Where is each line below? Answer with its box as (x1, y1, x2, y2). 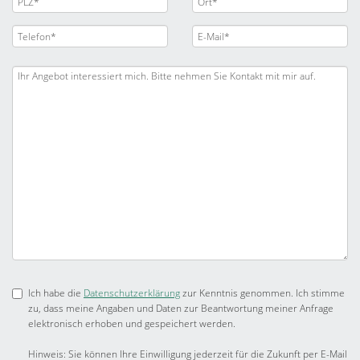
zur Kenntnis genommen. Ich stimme (180, 286, 345, 300)
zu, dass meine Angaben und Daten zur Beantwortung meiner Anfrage (28, 301, 333, 315)
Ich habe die (28, 286, 84, 300)
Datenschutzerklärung (84, 286, 180, 300)
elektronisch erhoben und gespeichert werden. (28, 317, 235, 330)
